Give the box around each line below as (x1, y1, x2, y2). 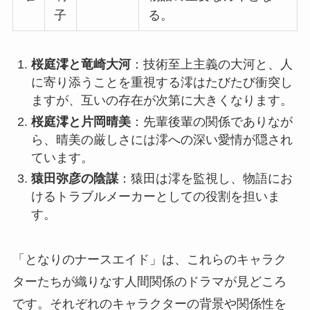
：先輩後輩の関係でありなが (130, 114, 293, 129)
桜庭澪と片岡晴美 (30, 114, 131, 129)
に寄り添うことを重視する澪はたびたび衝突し (30, 75, 293, 90)
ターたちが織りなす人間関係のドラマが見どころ (12, 275, 286, 289)
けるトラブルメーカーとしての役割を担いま (30, 190, 280, 204)
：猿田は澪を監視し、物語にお (118, 172, 293, 186)
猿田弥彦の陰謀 (30, 172, 118, 186)
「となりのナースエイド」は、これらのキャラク (12, 253, 286, 267)
